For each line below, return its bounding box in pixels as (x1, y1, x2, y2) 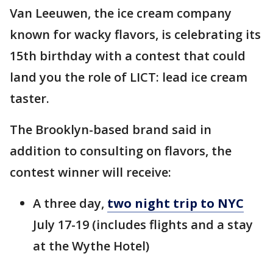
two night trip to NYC (107, 195, 244, 211)
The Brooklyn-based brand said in (10, 121, 211, 138)
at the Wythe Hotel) (33, 238, 149, 254)
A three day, (33, 195, 107, 211)
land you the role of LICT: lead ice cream (10, 69, 247, 85)
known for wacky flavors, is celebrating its (10, 26, 261, 43)
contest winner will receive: (10, 164, 171, 180)
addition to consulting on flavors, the (10, 143, 232, 159)
